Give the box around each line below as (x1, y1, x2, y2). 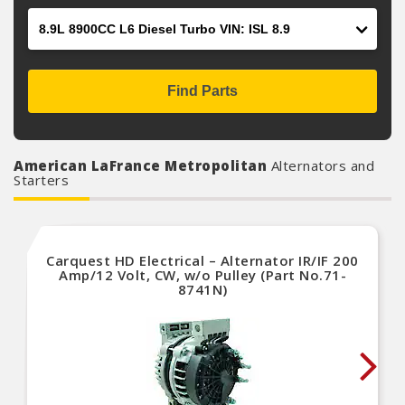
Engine (27, 8, 74, 28)
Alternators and (270, 156, 374, 174)
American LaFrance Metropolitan (14, 156, 271, 174)
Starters (14, 171, 69, 189)
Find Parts (167, 83, 238, 99)
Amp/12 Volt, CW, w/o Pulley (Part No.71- (59, 266, 346, 284)
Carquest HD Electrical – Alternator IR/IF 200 (46, 251, 359, 269)
